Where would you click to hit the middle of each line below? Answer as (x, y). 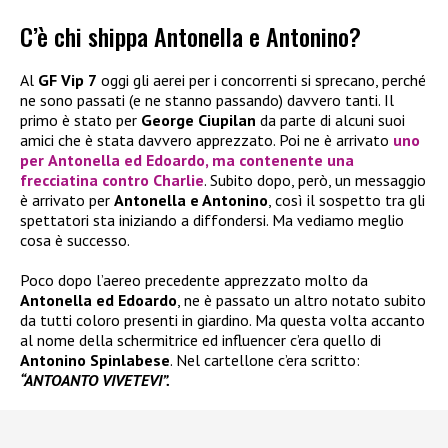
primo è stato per (80, 120)
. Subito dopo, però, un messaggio (315, 180)
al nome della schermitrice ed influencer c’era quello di (200, 340)
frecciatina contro (86, 180)
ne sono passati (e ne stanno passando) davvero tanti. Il (207, 100)
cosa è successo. (75, 240)
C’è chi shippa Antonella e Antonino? (190, 36)
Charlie (178, 180)
